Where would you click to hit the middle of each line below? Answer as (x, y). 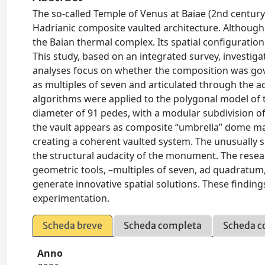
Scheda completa (163, 226)
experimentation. (71, 198)
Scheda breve (73, 226)
